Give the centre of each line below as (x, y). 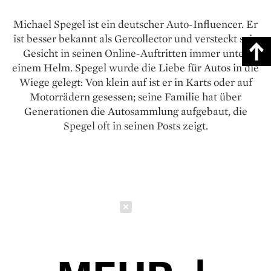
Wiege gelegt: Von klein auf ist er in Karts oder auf (135, 82)
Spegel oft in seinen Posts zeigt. (135, 125)
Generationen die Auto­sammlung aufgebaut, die (135, 111)
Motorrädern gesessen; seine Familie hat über (135, 96)
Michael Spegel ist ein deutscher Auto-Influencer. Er (135, 24)
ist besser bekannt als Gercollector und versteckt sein (135, 38)
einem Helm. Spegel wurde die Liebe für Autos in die (135, 67)
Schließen (171, 207)
